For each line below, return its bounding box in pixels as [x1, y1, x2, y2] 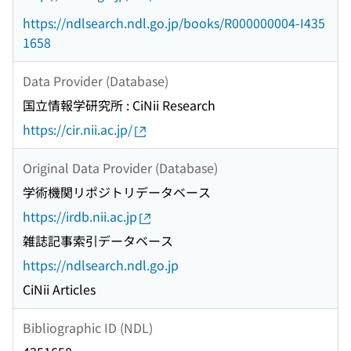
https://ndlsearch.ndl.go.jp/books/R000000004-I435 [23, 13, 325, 33]
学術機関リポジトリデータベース [23, 183, 211, 202]
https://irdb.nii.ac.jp [23, 207, 137, 226]
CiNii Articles [23, 280, 96, 299]
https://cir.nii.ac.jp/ [23, 120, 132, 139]
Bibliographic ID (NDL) [23, 317, 153, 337]
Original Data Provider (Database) [23, 157, 218, 177]
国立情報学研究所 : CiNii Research [23, 96, 215, 115]
